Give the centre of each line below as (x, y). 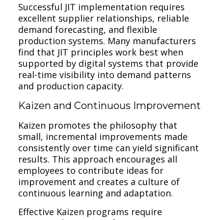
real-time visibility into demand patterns (105, 74)
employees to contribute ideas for (91, 170)
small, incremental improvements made (103, 136)
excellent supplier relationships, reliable (104, 18)
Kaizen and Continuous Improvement (110, 105)
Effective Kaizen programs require (90, 211)
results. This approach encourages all (98, 159)
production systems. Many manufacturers (107, 41)
